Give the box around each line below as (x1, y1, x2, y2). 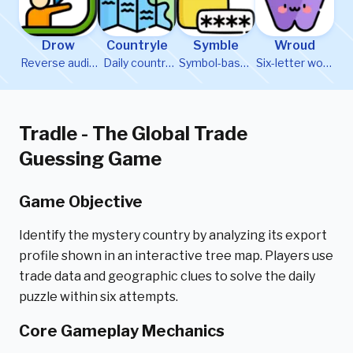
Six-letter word (256, 56, 333, 69)
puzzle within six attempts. (19, 289, 178, 304)
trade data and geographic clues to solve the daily (19, 269, 315, 284)
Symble (193, 38, 239, 53)
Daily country (103, 56, 171, 69)
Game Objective (19, 192, 143, 211)
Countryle (106, 38, 168, 53)
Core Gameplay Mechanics (19, 321, 225, 340)
